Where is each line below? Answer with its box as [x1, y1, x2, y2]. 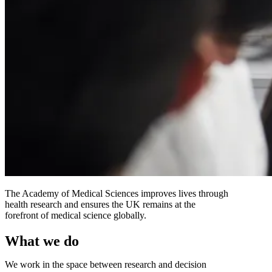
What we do [5, 233, 79, 250]
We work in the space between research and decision [5, 259, 206, 270]
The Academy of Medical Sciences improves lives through [5, 188, 228, 199]
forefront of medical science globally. [5, 209, 146, 220]
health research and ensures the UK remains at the [5, 199, 195, 209]
